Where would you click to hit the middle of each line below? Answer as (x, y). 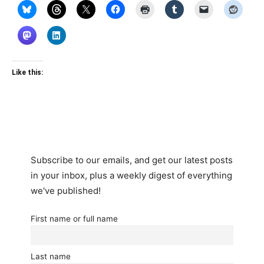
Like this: (27, 72)
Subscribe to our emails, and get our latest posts (132, 160)
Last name (51, 256)
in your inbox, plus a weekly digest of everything (131, 175)
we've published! (66, 191)
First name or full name (74, 219)
